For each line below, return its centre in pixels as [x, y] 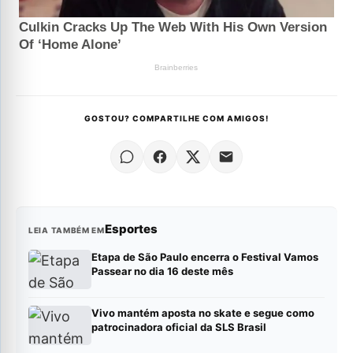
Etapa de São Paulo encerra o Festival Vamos [205, 257]
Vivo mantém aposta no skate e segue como [203, 313]
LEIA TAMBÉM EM [67, 230]
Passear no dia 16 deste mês [162, 271]
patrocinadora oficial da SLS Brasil [179, 327]
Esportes [131, 229]
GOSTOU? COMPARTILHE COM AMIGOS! [176, 119]
